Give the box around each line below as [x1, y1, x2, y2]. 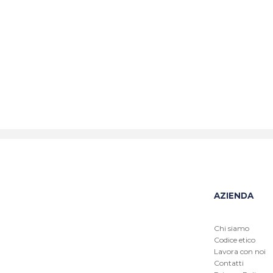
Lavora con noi [213, 246, 266, 256]
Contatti [213, 258, 244, 268]
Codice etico [213, 235, 255, 244]
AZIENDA [213, 190, 253, 200]
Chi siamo [213, 223, 249, 233]
